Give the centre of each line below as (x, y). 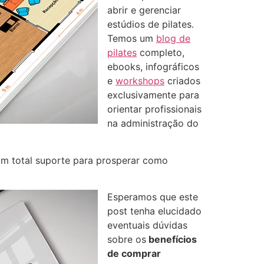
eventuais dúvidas (147, 225)
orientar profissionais (154, 109)
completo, (161, 53)
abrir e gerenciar (144, 10)
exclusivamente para (153, 95)
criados (182, 81)
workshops (140, 81)
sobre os (127, 240)
